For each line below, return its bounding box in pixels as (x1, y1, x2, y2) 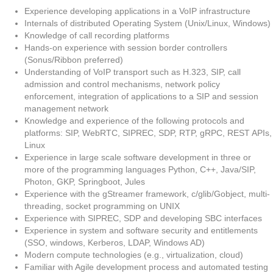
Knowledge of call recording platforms (24, 30, 169, 40)
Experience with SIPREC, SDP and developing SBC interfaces (24, 213, 262, 223)
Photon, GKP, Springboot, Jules (24, 177, 145, 186)
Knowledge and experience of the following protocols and (24, 116, 244, 126)
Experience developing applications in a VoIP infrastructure (24, 6, 250, 16)
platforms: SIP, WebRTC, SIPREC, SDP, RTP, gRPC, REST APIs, (24, 128, 272, 138)
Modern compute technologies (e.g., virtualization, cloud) (24, 250, 243, 260)
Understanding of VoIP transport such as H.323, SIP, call (24, 67, 241, 77)
